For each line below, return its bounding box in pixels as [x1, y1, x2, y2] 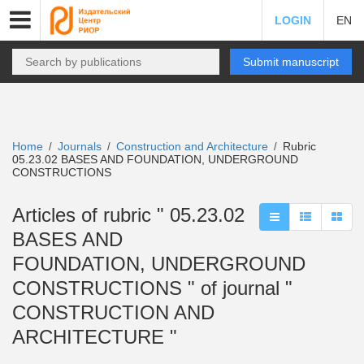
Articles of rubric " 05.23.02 [12, 204, 245, 226]
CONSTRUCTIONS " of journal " [12, 277, 292, 299]
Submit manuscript [243, 55, 339, 68]
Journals [58, 140, 102, 153]
